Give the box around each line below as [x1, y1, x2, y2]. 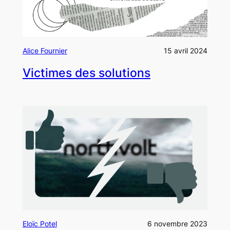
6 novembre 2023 [147, 219, 208, 228]
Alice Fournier [22, 46, 67, 55]
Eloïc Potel [22, 219, 57, 228]
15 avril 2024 [164, 46, 208, 55]
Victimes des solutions [22, 65, 150, 80]
